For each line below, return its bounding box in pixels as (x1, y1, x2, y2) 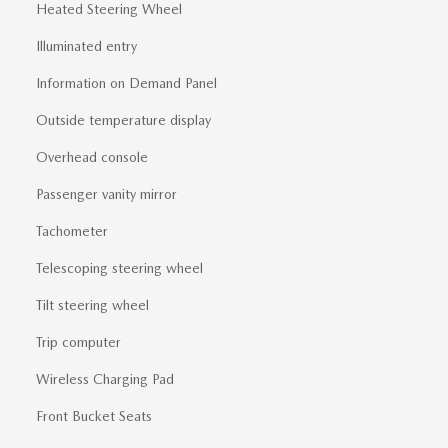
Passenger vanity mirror (36, 186, 177, 203)
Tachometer (36, 223, 108, 240)
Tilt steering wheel (36, 297, 149, 314)
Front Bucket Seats (36, 408, 152, 425)
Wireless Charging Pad (36, 371, 174, 388)
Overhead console (36, 149, 148, 166)
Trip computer (36, 334, 121, 351)
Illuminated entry (36, 38, 137, 55)
